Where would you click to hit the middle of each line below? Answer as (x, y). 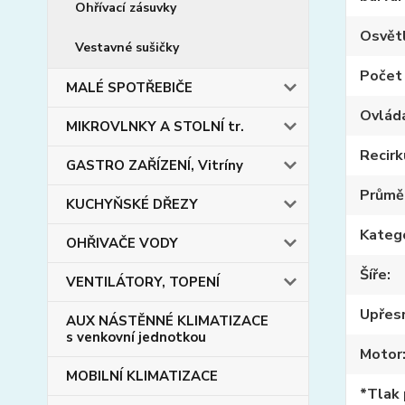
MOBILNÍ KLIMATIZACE (142, 376)
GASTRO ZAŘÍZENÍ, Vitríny (155, 165)
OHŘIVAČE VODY (122, 243)
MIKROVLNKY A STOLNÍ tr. (155, 127)
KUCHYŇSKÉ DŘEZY (132, 204)
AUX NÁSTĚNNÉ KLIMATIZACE (167, 321)
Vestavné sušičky (127, 47)
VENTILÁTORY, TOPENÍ (143, 282)
